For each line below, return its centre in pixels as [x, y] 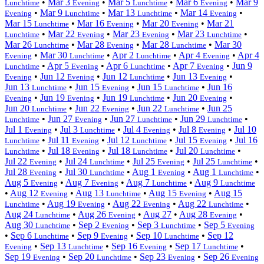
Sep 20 [82, 256]
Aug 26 [93, 214]
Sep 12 [220, 235]
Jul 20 [188, 150]
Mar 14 [195, 12]
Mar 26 [19, 44]
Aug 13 [91, 193]
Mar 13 [123, 12]
